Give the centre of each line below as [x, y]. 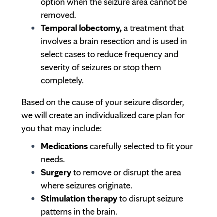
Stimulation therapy [79, 198]
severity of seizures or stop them [101, 67]
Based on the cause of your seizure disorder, [103, 102]
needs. [53, 159]
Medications [65, 146]
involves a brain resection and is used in [114, 41]
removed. [59, 15]
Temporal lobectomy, [82, 28]
